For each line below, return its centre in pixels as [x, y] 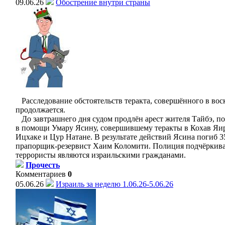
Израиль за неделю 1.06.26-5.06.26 [115, 184]
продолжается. [40, 110]
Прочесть [43, 165]
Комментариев [41, 174]
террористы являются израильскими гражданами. [101, 155]
